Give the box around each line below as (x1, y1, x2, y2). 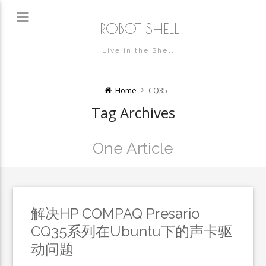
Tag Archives (91, 103, 175, 122)
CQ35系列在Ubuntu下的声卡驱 (31, 223, 233, 240)
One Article (93, 140, 173, 157)
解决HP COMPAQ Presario (31, 205, 201, 222)
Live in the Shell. (102, 46, 177, 55)
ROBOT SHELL (100, 20, 179, 37)
